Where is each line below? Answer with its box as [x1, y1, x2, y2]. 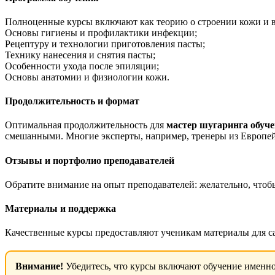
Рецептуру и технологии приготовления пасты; [5, 38, 205, 49]
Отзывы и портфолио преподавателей [5, 155, 174, 166]
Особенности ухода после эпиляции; [5, 60, 159, 71]
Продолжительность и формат [5, 96, 139, 107]
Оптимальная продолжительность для [5, 120, 166, 131]
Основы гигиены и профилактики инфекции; [5, 27, 197, 38]
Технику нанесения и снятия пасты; [5, 49, 155, 60]
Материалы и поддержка [5, 203, 116, 214]
